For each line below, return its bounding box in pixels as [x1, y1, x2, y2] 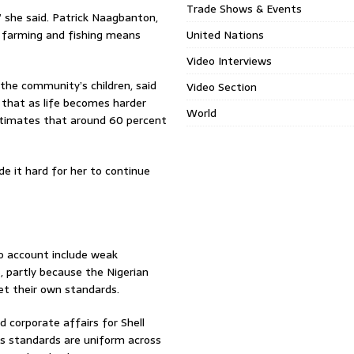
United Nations [186, 26, 265, 43]
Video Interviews [186, 52, 273, 70]
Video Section [186, 78, 258, 96]
